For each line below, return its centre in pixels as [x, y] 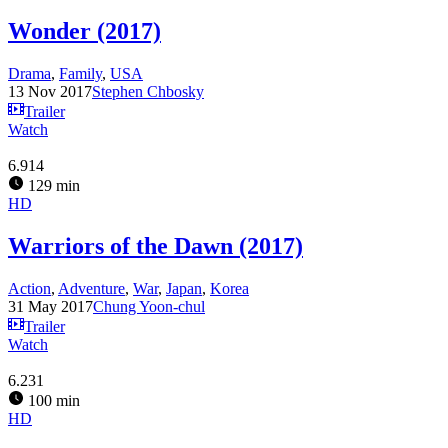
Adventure [91, 289]
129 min [52, 186]
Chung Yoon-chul [149, 307]
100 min [52, 401]
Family [80, 74]
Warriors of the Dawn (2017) [155, 246]
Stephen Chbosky [148, 92]
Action [29, 289]
